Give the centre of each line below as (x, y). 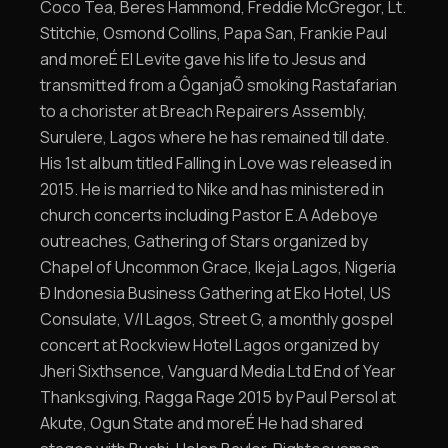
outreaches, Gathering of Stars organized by (204, 241)
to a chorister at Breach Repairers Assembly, (203, 111)
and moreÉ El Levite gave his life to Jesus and (203, 59)
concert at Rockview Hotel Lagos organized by (209, 345)
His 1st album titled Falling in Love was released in (216, 163)
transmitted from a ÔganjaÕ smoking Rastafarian (218, 85)
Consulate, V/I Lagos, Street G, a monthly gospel (216, 319)
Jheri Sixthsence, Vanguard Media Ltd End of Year (218, 371)
